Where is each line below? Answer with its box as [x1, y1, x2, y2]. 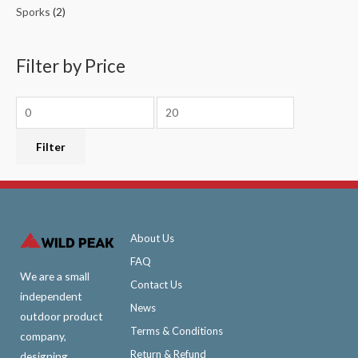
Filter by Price [16, 55, 125, 78]
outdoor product [20, 309, 103, 324]
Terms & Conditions [129, 324, 223, 338]
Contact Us [129, 278, 182, 292]
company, [20, 329, 66, 344]
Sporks [16, 4, 50, 18]
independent [20, 289, 82, 304]
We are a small [20, 269, 89, 284]
